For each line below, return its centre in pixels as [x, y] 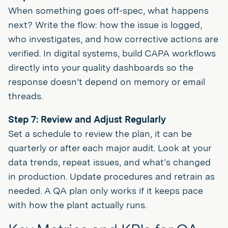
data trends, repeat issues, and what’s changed [109, 162]
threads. [25, 96]
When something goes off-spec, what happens [108, 10]
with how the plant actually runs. [77, 205]
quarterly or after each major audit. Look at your [110, 148]
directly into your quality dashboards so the [101, 67]
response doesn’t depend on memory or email [107, 82]
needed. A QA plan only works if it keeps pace [106, 191]
